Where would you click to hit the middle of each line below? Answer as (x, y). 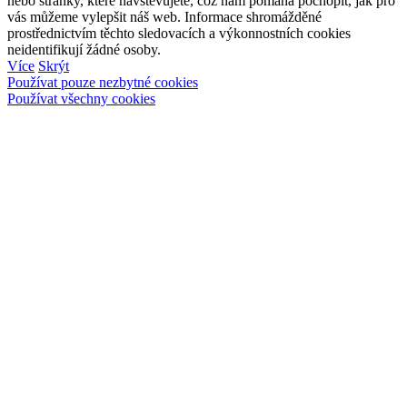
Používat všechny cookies (81, 98)
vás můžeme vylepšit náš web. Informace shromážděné (164, 16)
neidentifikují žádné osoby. (84, 49)
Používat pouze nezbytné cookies (103, 82)
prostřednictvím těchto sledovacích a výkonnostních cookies (179, 33)
